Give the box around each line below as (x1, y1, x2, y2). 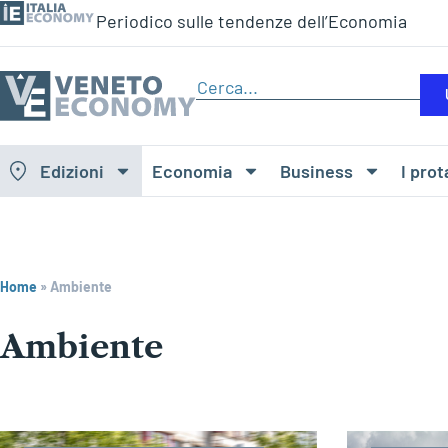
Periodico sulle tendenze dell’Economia (96, 9, 407, 32)
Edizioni (40, 160, 104, 183)
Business (280, 160, 353, 183)
